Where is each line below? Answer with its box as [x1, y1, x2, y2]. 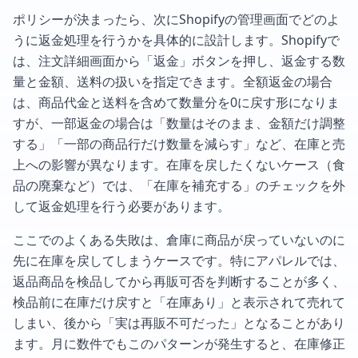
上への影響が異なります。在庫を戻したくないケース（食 [13, 155, 345, 173]
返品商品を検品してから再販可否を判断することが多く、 [13, 272, 345, 290]
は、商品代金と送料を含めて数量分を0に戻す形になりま [13, 93, 340, 111]
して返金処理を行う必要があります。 [13, 197, 230, 215]
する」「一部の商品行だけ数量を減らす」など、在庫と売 [13, 134, 345, 153]
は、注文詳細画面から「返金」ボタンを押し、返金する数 [13, 51, 345, 70]
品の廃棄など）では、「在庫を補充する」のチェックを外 [13, 176, 345, 194]
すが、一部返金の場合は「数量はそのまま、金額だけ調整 [13, 113, 345, 132]
